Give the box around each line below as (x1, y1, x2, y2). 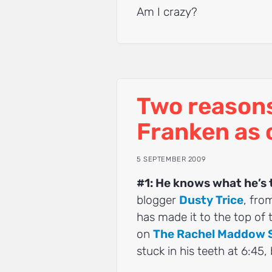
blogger (137, 193, 179, 207)
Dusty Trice (179, 193, 243, 207)
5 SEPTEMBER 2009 (137, 154, 206, 163)
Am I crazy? (137, 4, 197, 19)
